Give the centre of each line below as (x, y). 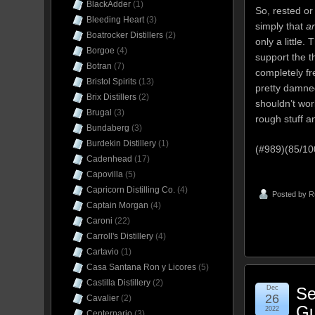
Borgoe (101, 51)
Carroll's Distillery (120, 236)
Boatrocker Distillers (125, 35)
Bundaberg (108, 128)
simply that (281, 26)
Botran (99, 66)
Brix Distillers (111, 97)
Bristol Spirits (111, 82)
